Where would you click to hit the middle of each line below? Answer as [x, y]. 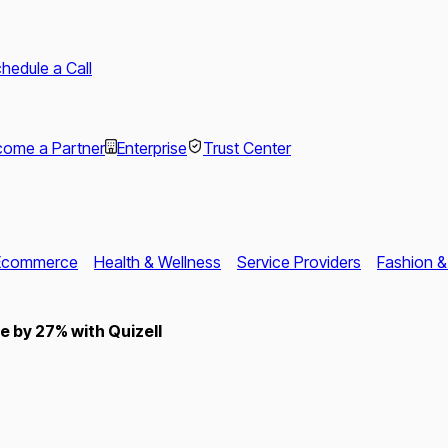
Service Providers [299, 261]
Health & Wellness [157, 261]
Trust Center [247, 148]
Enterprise [152, 148]
